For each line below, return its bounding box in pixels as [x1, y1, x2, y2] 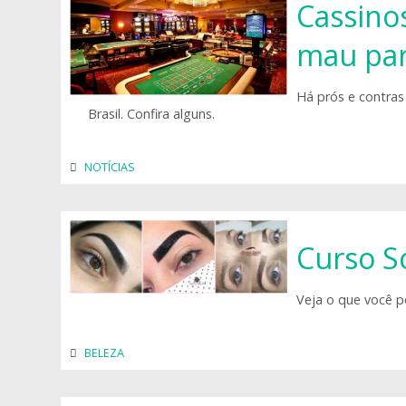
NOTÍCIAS [84, 159, 136, 175]
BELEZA [84, 344, 125, 361]
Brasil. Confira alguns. [88, 105, 216, 122]
